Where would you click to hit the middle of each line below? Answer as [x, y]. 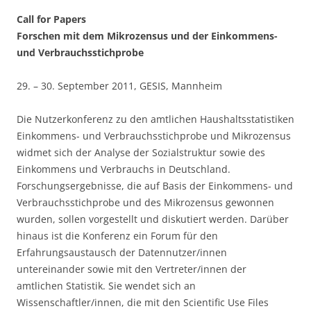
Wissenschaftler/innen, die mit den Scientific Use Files [143, 302]
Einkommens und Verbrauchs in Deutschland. [124, 169]
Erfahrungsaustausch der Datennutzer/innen [122, 252]
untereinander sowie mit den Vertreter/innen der [132, 269]
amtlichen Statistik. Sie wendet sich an [106, 286]
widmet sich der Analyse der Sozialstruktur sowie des [141, 152]
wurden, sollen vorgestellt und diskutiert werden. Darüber [153, 219]
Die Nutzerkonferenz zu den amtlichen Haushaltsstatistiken [155, 119]
